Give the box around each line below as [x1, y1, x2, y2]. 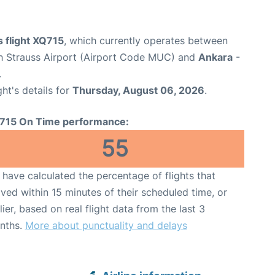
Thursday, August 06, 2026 [72, 84, 204, 97]
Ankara [198, 51, 233, 64]
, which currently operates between [64, 34, 228, 47]
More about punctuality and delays [25, 219, 187, 232]
